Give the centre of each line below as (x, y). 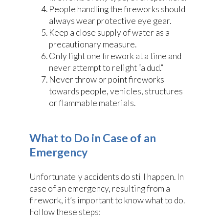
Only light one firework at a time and (115, 56)
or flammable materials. (92, 103)
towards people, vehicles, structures (116, 91)
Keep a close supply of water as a (109, 33)
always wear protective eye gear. (110, 21)
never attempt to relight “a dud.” (106, 68)
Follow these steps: (65, 212)
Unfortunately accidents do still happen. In (107, 177)
